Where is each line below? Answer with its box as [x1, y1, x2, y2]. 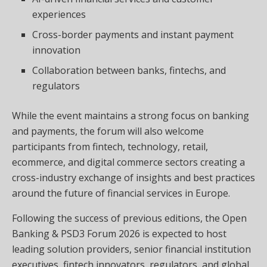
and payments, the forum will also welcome [12, 125, 204, 138]
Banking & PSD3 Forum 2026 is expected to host [12, 227, 226, 241]
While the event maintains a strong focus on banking [12, 109, 249, 123]
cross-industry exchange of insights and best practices [12, 171, 255, 185]
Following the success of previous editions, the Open [12, 212, 247, 225]
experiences [32, 8, 86, 21]
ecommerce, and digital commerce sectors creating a [12, 156, 245, 169]
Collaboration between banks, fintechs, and [32, 64, 226, 77]
